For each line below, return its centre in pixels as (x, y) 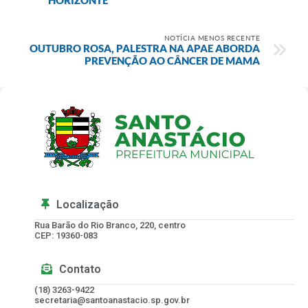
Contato (80, 269)
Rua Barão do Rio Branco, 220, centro (110, 225)
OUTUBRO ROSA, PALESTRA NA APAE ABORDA (145, 48)
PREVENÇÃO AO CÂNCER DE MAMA (172, 60)
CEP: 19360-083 (66, 235)
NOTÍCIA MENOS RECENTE (212, 37)
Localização (88, 204)
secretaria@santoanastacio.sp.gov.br (112, 300)
